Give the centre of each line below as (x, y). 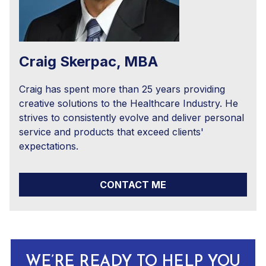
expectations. (49, 146)
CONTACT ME (133, 184)
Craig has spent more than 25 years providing (122, 89)
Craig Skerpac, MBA (88, 61)
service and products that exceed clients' (111, 132)
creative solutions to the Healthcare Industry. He (129, 103)
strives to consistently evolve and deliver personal (132, 117)
